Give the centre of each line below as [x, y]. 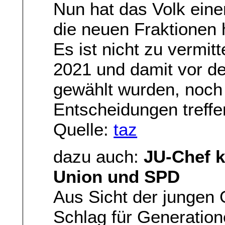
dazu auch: [99, 157]
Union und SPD [117, 177]
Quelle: [84, 129]
